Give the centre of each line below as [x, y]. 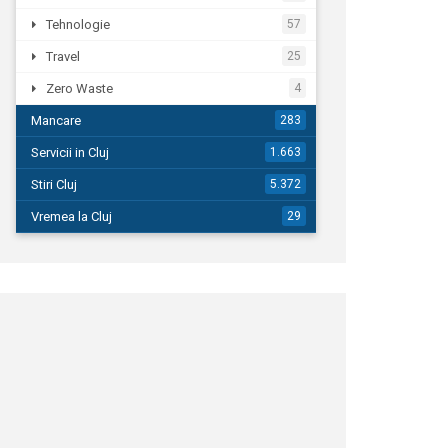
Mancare [56, 120]
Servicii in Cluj [70, 152]
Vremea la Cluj [71, 216]
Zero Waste [79, 88]
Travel [63, 56]
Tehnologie [78, 24]
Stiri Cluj [54, 184]
